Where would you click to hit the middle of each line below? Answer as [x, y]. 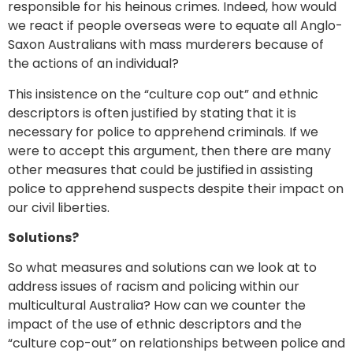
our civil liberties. [59, 207]
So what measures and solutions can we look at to [162, 268]
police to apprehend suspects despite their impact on [176, 188]
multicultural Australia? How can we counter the [157, 306]
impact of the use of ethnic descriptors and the [155, 325]
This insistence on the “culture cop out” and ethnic [163, 94]
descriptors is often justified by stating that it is [152, 113]
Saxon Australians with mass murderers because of [166, 45]
